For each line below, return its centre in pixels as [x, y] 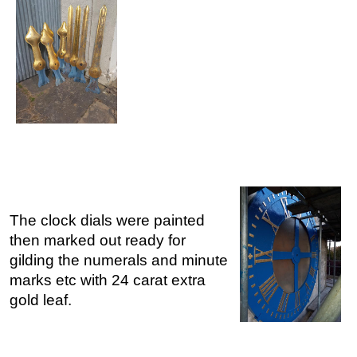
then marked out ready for [98, 240]
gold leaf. [41, 300]
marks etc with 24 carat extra [108, 280]
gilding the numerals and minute [119, 260]
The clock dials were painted [107, 220]
